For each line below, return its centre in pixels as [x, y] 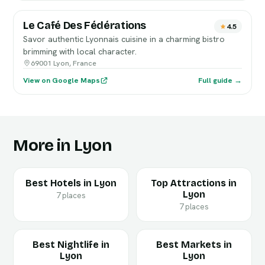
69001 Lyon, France [64, 63]
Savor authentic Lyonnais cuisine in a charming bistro [124, 39]
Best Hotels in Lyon [71, 183]
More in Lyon [62, 146]
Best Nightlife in [71, 245]
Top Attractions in [194, 183]
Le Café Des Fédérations [85, 25]
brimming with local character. [80, 51]
